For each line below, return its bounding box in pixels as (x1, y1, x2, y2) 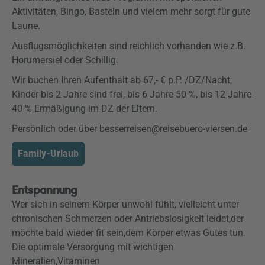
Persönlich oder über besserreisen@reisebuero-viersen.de (12, 123, 247, 134)
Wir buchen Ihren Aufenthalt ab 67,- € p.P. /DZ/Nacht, (12, 75, 232, 86)
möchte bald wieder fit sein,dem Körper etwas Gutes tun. (12, 227, 245, 238)
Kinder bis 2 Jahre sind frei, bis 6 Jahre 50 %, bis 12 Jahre (12, 89, 251, 100)
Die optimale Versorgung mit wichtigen (12, 241, 173, 253)
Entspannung (12, 183, 77, 198)
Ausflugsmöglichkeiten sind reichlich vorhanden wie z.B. (12, 40, 245, 51)
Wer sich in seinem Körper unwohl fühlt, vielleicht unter (12, 199, 239, 210)
